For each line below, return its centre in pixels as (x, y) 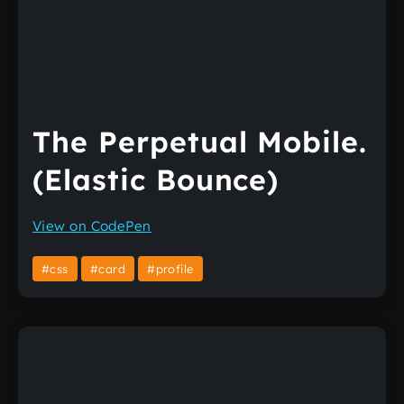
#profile (170, 269)
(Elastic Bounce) (156, 179)
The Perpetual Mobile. (200, 142)
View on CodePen (92, 226)
